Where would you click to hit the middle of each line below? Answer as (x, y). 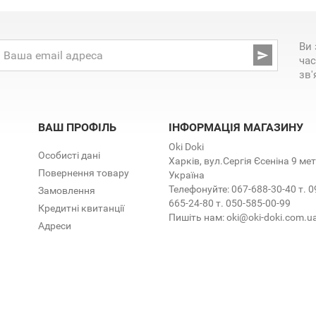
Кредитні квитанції (81, 208)
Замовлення (66, 190)
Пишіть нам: (197, 217)
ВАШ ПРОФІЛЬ (77, 127)
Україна (186, 175)
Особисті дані (69, 155)
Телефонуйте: (200, 189)
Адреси (54, 226)
